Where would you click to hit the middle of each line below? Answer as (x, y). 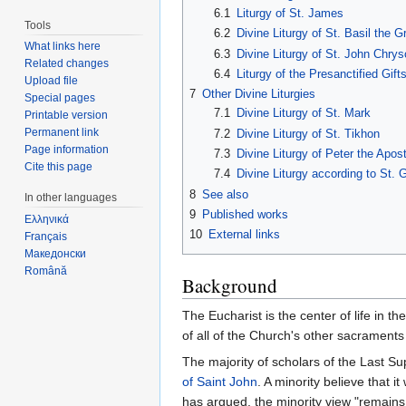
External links (244, 235)
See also (225, 194)
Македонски (56, 254)
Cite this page (59, 167)
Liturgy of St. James (290, 14)
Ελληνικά (47, 220)
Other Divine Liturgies (259, 94)
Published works (245, 215)
